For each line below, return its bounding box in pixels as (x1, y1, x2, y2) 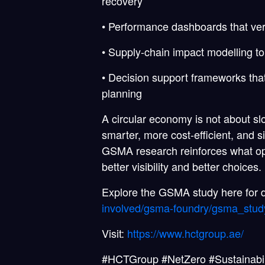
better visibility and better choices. (102, 159, 261, 174)
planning (102, 85, 142, 101)
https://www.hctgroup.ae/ (124, 225, 244, 241)
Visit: (102, 225, 124, 241)
